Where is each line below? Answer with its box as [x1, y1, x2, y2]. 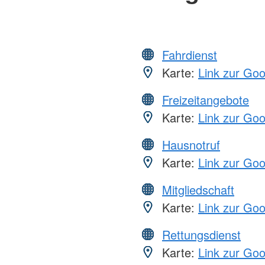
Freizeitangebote [162, 91, 249, 108]
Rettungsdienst [162, 225, 241, 243]
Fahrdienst [162, 46, 217, 63]
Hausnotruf [162, 135, 220, 153]
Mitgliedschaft [162, 180, 234, 198]
